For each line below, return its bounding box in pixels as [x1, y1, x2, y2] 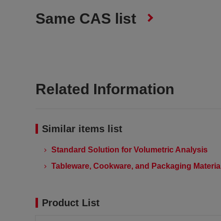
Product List [42, 197, 100, 208]
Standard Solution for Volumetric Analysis [51, 146, 208, 154]
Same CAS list [36, 10, 136, 27]
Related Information [36, 81, 174, 97]
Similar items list [42, 123, 122, 134]
